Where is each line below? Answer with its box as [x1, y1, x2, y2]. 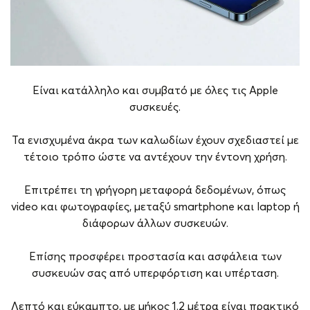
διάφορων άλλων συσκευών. [82, 218, 228, 230]
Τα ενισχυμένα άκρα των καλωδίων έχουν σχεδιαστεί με [11, 135, 299, 147]
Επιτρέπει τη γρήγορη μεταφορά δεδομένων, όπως [24, 185, 286, 197]
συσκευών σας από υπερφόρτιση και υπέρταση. [31, 268, 279, 280]
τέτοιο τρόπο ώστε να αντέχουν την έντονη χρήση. [23, 152, 287, 163]
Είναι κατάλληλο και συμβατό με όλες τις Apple [32, 85, 278, 97]
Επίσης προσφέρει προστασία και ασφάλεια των [28, 251, 282, 263]
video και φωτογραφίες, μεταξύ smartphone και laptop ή [10, 201, 300, 213]
